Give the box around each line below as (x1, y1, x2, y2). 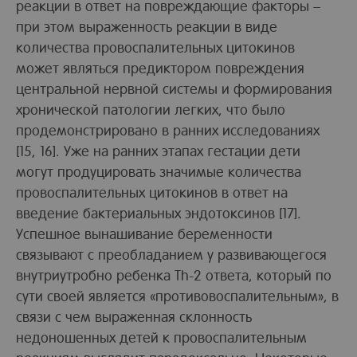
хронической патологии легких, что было (16, 99, 285, 118)
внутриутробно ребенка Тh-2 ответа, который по (16, 265, 331, 284)
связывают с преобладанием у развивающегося (16, 244, 327, 263)
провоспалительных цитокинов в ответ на (16, 182, 288, 201)
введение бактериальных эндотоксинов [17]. (16, 202, 301, 222)
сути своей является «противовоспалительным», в (16, 285, 339, 304)
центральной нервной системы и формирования (16, 78, 332, 97)
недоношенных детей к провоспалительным (16, 327, 307, 346)
